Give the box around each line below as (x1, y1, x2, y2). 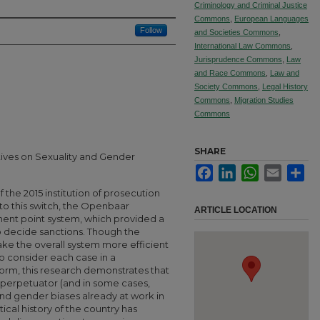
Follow (140, 26, 162, 34)
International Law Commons (194, 41, 291, 50)
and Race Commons (194, 69, 266, 77)
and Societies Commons (194, 28, 279, 36)
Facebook (213, 164, 254, 175)
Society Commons (194, 82, 258, 91)
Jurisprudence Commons (194, 55, 282, 64)
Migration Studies (234, 96, 294, 104)
